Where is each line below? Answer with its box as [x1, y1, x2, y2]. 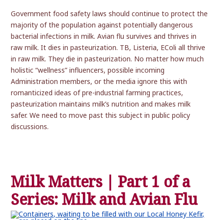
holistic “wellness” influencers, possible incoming [11, 65, 165, 75]
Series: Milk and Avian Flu [11, 191, 198, 209]
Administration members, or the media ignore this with [11, 77, 188, 86]
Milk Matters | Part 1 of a [11, 173, 191, 191]
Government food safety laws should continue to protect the [11, 9, 208, 19]
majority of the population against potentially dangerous [11, 20, 193, 30]
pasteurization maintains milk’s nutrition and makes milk [11, 99, 191, 109]
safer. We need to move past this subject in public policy [11, 110, 191, 120]
